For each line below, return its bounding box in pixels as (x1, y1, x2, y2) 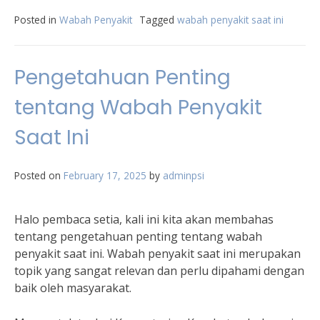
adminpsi (163, 169, 204, 182)
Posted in (14, 13, 59, 26)
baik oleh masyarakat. (14, 280, 131, 296)
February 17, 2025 (64, 169, 146, 182)
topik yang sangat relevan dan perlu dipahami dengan (14, 263, 304, 279)
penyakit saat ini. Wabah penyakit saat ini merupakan (14, 246, 301, 261)
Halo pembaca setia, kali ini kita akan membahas (14, 211, 274, 227)
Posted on (14, 169, 64, 182)
